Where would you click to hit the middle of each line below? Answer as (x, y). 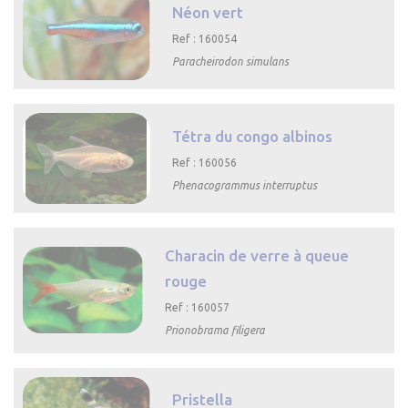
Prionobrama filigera (215, 330)
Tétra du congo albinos (253, 136)
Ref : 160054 (205, 38)
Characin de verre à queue (257, 255)
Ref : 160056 (205, 162)
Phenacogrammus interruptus (245, 185)
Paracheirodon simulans (231, 61)
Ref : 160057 (198, 307)
